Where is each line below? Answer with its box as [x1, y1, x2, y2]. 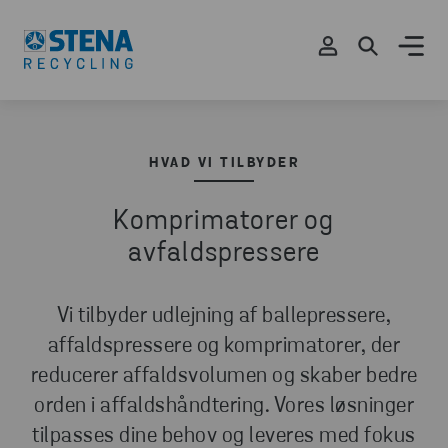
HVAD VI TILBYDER [149, 156, 299, 171]
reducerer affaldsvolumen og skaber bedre [30, 365, 418, 388]
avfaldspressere [127, 240, 321, 268]
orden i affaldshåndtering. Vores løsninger [34, 395, 414, 418]
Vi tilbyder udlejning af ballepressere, [56, 305, 392, 328]
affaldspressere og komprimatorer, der [47, 335, 401, 358]
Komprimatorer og [113, 208, 335, 236]
